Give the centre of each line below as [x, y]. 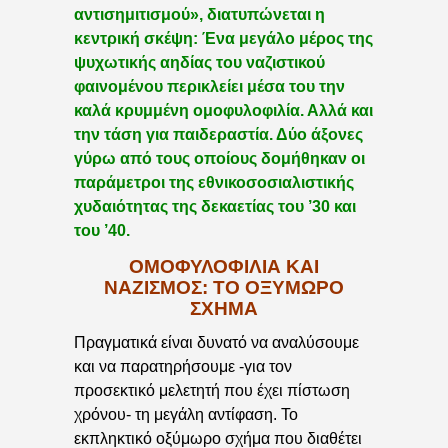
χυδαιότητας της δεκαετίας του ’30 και [215, 207]
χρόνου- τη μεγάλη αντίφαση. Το [186, 415]
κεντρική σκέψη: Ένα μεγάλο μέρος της [223, 39]
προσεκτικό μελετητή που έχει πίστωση [212, 391]
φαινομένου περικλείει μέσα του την [209, 87]
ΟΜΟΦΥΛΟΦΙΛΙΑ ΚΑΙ [224, 266]
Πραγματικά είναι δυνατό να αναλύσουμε [216, 343]
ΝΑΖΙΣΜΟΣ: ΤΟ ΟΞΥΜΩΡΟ [224, 287]
